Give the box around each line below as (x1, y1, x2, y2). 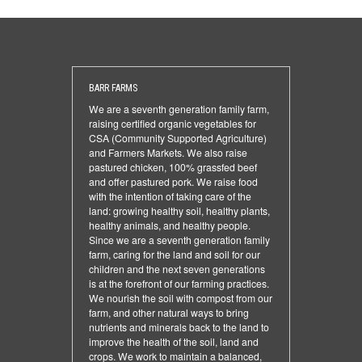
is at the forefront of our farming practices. (89, 276, 269, 291)
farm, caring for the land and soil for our (89, 247, 260, 262)
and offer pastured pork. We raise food (89, 175, 258, 189)
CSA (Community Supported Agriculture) (89, 131, 267, 145)
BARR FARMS (89, 82, 137, 95)
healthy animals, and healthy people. (89, 218, 250, 233)
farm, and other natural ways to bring (89, 305, 249, 320)
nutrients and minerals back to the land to (89, 320, 269, 335)
